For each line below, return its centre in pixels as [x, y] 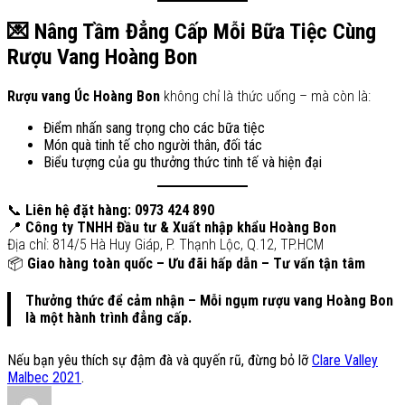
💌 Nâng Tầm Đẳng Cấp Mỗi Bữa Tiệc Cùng [192, 32]
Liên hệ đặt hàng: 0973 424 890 [120, 211]
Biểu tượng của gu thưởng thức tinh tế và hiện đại [183, 163]
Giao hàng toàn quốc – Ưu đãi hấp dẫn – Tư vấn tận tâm [196, 264]
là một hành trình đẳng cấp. [108, 318]
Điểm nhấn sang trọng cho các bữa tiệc [154, 128]
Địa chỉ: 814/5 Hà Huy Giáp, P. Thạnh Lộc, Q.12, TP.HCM [165, 245]
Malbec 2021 [44, 378]
